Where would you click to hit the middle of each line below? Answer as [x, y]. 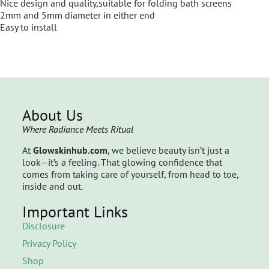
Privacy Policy [49, 243]
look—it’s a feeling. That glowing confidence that [122, 162]
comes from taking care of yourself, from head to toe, [130, 174]
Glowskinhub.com [70, 150]
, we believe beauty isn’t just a [168, 150]
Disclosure [43, 226]
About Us [52, 115]
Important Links [75, 212]
